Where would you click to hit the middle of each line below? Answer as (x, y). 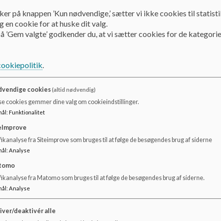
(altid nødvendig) (74, 90)
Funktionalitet (27, 112)
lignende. (39, 24)
